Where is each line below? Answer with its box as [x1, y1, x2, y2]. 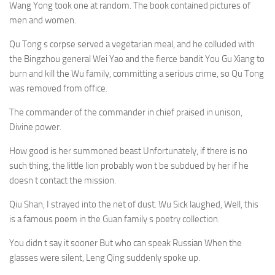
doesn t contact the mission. [9, 175, 116, 186]
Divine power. [9, 122, 61, 133]
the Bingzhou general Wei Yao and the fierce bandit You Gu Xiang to [9, 53, 265, 64]
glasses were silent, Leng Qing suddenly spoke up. [9, 252, 200, 263]
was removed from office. [9, 83, 107, 94]
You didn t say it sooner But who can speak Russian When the [9, 238, 242, 249]
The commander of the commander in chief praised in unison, [9, 107, 242, 118]
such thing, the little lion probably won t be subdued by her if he [9, 160, 249, 171]
